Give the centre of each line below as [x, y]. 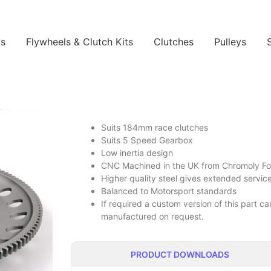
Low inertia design [137, 153]
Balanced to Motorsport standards [169, 191]
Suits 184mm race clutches [155, 128]
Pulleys [230, 42]
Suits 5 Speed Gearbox [147, 140]
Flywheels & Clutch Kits [79, 42]
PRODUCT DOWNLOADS [180, 254]
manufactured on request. [152, 217]
